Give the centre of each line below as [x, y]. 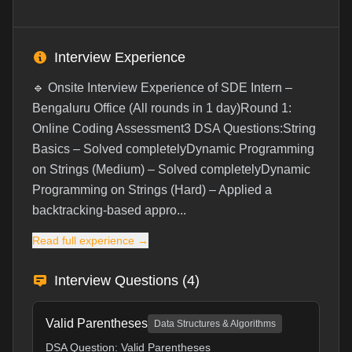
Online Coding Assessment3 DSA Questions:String [174, 128]
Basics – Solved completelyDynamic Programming [173, 149]
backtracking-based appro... [109, 210]
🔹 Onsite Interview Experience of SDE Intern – [162, 88]
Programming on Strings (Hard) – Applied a [152, 190]
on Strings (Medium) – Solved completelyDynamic [171, 169]
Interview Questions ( [121, 280]
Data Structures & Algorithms [215, 324]
